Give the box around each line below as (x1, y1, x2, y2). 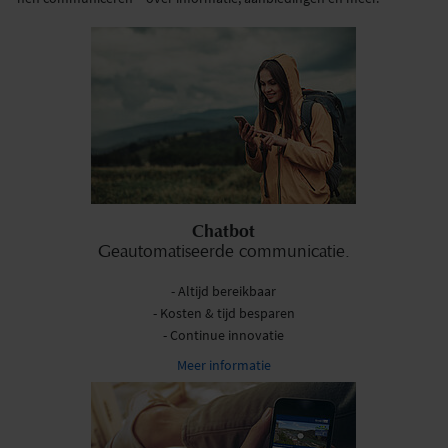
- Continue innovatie (163, 326, 285, 345)
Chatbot (192, 220, 256, 242)
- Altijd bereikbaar (171, 282, 277, 301)
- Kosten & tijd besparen (152, 304, 295, 323)
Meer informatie (176, 356, 271, 375)
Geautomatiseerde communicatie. (97, 240, 350, 263)
